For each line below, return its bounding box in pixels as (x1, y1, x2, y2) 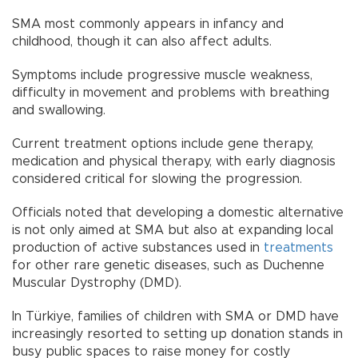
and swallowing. (12, 104, 105, 117)
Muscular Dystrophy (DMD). (12, 276, 181, 290)
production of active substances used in (12, 241, 264, 255)
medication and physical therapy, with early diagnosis (12, 155, 336, 169)
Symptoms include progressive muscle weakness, (12, 69, 312, 82)
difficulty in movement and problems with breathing (12, 86, 329, 100)
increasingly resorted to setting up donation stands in (12, 328, 343, 341)
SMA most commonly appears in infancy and (12, 18, 284, 31)
